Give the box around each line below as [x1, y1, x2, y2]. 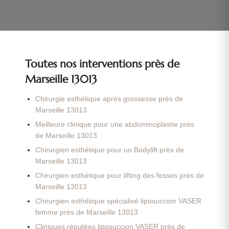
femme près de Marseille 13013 [35, 209, 139, 217]
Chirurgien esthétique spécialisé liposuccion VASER [35, 197, 202, 205]
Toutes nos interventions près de [25, 57, 179, 71]
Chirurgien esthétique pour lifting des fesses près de [35, 172, 204, 180]
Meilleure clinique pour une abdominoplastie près [35, 121, 195, 129]
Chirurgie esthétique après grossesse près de [35, 95, 184, 103]
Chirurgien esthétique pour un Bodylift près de [35, 146, 185, 154]
